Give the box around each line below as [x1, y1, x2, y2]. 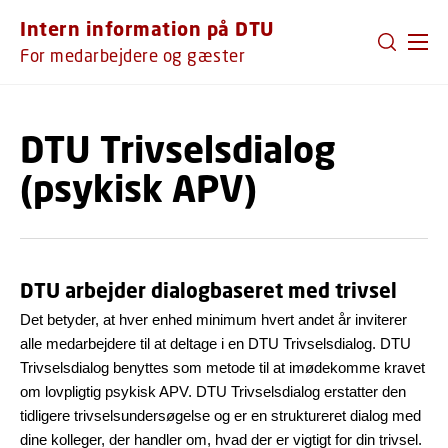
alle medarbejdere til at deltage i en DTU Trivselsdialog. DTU [20, 335, 411, 352]
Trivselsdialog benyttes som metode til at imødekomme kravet [20, 359, 425, 376]
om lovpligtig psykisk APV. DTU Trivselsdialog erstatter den [20, 383, 406, 400]
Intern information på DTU [20, 17, 275, 40]
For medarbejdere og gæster [20, 45, 245, 66]
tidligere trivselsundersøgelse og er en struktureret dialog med [20, 407, 421, 424]
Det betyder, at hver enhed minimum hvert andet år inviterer [20, 311, 407, 328]
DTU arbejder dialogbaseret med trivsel [20, 278, 397, 303]
